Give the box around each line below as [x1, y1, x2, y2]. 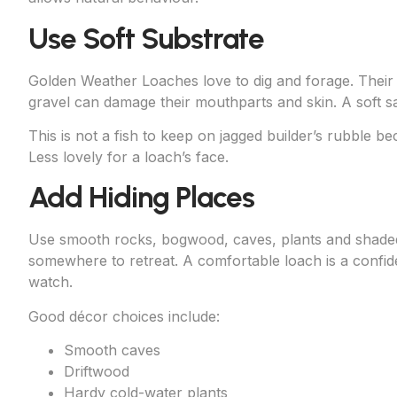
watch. [28, 273, 73, 292]
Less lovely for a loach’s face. [28, 148, 229, 167]
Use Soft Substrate [28, 19, 264, 56]
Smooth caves [64, 341, 160, 360]
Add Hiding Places [28, 179, 254, 215]
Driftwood [64, 362, 129, 381]
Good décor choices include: [28, 307, 220, 325]
